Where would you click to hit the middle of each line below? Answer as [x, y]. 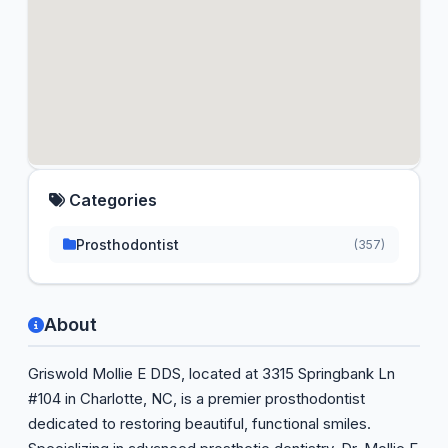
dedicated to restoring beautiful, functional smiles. [199, 423]
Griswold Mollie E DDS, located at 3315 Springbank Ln [211, 373]
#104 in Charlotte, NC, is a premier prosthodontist [196, 398]
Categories [111, 200]
